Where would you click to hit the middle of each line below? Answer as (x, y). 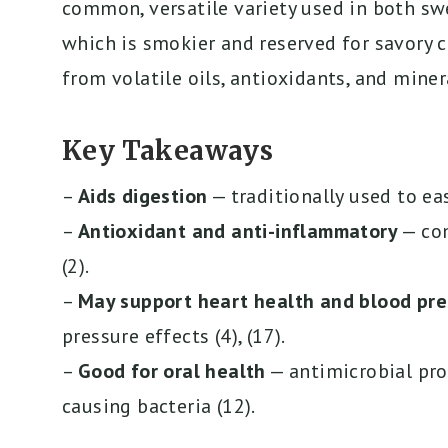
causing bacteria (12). (159, 405)
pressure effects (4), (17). (174, 335)
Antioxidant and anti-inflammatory (238, 230)
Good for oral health (171, 370)
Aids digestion (142, 195)
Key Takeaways (168, 150)
